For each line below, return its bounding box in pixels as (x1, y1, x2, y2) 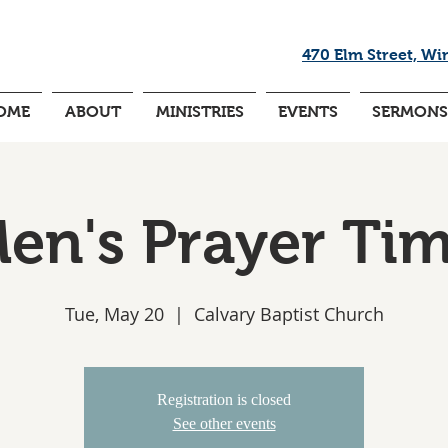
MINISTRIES (155, 103, 244, 120)
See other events (172, 415, 276, 432)
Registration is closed (157, 391, 291, 408)
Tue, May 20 (64, 302, 164, 326)
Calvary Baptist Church (193, 302, 384, 326)
